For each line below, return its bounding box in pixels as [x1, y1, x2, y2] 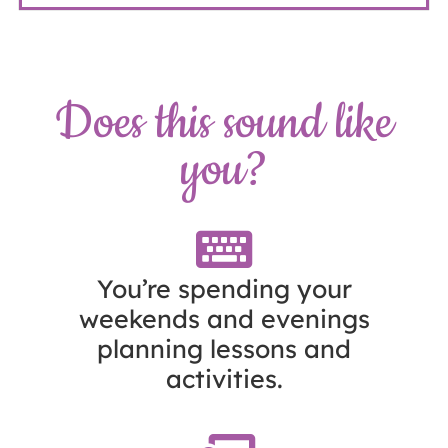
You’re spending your [96, 272, 352, 304]
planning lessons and [97, 332, 351, 364]
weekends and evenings [78, 302, 370, 334]
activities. [165, 362, 283, 394]
